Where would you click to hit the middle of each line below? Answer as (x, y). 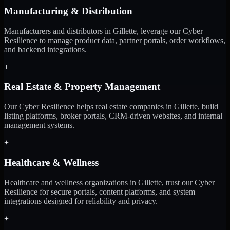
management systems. (39, 125)
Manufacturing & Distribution (68, 11)
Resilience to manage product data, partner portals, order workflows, (115, 40)
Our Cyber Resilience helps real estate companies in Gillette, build (111, 107)
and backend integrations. (45, 49)
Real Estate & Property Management (82, 87)
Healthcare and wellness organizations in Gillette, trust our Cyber (109, 182)
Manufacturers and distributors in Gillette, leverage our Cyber (103, 31)
